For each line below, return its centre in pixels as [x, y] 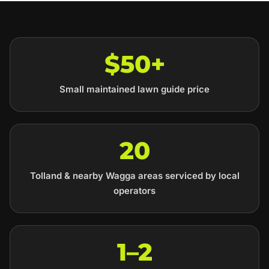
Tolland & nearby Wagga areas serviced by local [134, 176]
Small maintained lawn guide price [134, 89]
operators [134, 191]
